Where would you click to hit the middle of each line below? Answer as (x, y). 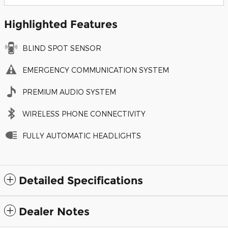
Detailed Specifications (81, 180)
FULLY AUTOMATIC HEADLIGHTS (82, 135)
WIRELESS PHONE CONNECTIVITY (84, 113)
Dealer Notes (54, 211)
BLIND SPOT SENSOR (62, 48)
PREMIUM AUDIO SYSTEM (69, 92)
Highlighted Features (61, 24)
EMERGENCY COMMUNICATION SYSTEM (96, 70)
